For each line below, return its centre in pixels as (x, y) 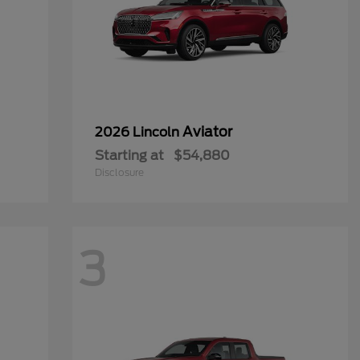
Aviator (207, 132)
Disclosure (119, 172)
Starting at (129, 155)
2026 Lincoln (138, 132)
